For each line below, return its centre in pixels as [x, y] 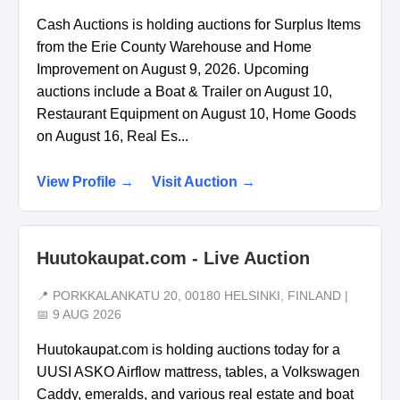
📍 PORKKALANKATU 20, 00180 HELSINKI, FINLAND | [192, 296]
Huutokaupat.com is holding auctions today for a [188, 350]
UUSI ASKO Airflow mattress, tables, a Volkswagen [198, 372]
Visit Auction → [204, 181]
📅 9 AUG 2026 [79, 315]
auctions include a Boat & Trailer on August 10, [184, 91]
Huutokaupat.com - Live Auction [173, 258]
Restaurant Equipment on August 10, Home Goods [196, 113]
